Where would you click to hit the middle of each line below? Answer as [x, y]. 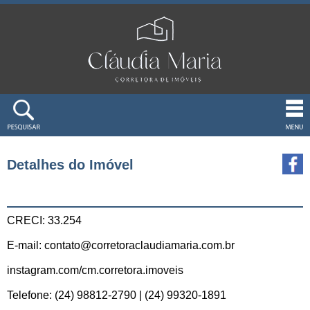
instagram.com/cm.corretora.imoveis [95, 270]
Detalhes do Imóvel [70, 165]
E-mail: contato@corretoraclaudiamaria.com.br [121, 245]
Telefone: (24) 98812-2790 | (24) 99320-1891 [117, 295]
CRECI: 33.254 [44, 220]
